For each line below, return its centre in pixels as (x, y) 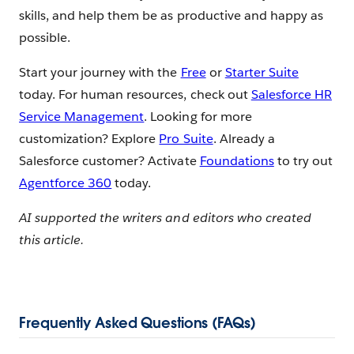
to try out (303, 161)
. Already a (244, 139)
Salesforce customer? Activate (109, 161)
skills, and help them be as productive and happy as (171, 16)
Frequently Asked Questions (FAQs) (137, 323)
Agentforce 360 (66, 183)
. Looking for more (198, 117)
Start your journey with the (100, 73)
